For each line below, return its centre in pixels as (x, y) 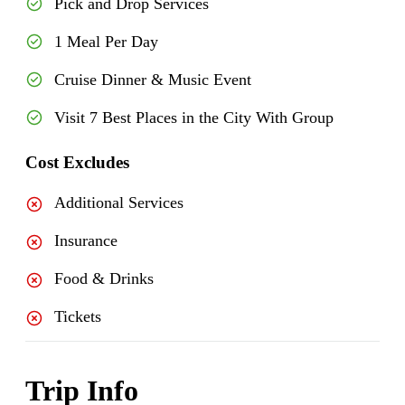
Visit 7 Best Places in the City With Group (194, 117)
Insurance (86, 241)
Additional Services (119, 203)
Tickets (78, 317)
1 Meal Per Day (106, 41)
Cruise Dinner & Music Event (153, 79)
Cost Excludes (77, 162)
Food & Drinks (104, 279)
